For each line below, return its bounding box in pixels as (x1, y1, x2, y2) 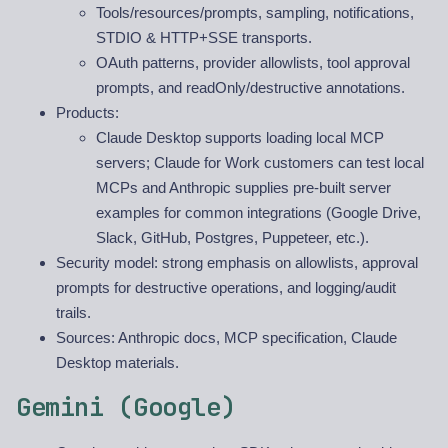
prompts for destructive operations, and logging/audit (56, 279, 396, 297)
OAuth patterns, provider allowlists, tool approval (96, 54, 410, 72)
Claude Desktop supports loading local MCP (96, 129, 384, 147)
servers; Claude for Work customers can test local (96, 154, 424, 172)
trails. (56, 304, 91, 322)
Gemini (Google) (16, 390, 236, 425)
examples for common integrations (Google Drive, (96, 204, 421, 222)
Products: (56, 104, 119, 122)
